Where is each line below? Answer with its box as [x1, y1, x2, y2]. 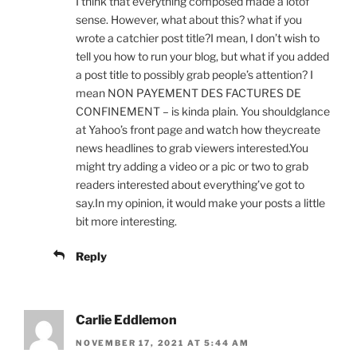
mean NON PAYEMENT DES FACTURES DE [76, 86, 301, 100]
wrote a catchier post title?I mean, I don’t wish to [76, 31, 320, 45]
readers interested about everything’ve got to [76, 178, 304, 192]
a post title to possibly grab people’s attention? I [76, 68, 313, 82]
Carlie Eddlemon [76, 312, 177, 328]
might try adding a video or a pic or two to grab [76, 159, 308, 174]
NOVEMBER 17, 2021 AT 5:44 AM [76, 337, 249, 347]
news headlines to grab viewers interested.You [76, 141, 308, 155]
